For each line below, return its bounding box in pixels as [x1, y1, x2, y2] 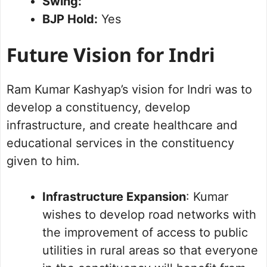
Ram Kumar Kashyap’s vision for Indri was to [7, 82, 252, 97]
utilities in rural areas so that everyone [42, 243, 258, 258]
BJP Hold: [42, 12, 98, 27]
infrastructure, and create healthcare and [7, 118, 237, 133]
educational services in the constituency [7, 136, 234, 151]
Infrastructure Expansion [42, 190, 186, 204]
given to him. [7, 154, 80, 169]
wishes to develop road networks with [42, 207, 256, 222]
